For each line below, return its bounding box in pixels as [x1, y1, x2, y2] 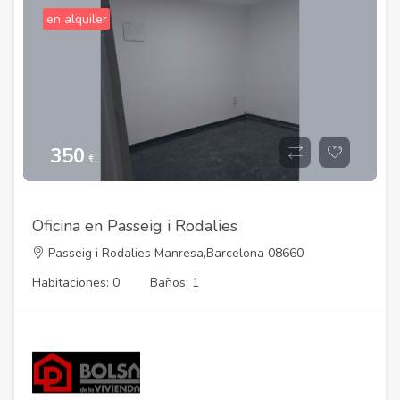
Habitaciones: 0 [32, 273, 120, 291]
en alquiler [46, 11, 107, 29]
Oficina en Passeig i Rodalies [32, 215, 237, 237]
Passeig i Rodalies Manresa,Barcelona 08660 [45, 244, 304, 262]
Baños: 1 [150, 273, 199, 291]
